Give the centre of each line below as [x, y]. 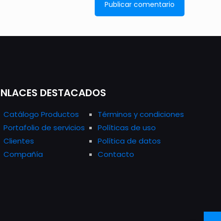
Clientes [18, 141]
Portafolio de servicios [44, 128]
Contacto [116, 154]
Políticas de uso [127, 128]
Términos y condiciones [141, 114]
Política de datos [129, 141]
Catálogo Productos [41, 114]
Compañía [23, 154]
